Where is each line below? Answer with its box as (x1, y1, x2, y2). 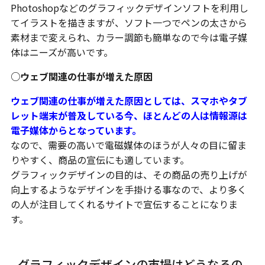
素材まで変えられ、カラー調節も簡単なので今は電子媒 (10, 30, 247, 44)
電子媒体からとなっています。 (10, 123, 141, 137)
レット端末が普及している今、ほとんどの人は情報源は (10, 108, 247, 122)
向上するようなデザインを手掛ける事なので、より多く (10, 182, 247, 196)
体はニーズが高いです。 (10, 45, 113, 59)
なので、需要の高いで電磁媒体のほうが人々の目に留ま (10, 138, 247, 152)
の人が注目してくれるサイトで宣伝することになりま (10, 197, 238, 211)
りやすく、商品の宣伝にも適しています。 (10, 153, 189, 167)
